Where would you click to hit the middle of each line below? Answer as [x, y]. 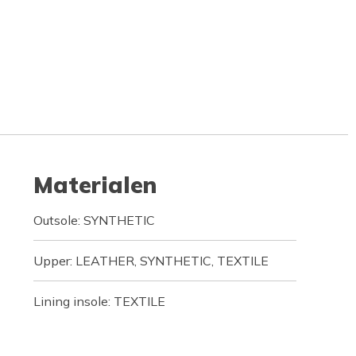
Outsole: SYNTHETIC [94, 220]
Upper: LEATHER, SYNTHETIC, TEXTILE [151, 261]
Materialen [95, 185]
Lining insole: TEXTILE [99, 301]
